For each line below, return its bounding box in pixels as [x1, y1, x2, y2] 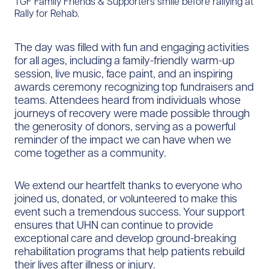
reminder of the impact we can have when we [14, 132, 231, 147]
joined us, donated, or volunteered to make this [14, 191, 237, 205]
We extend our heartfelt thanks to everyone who [14, 178, 242, 192]
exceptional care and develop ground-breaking [14, 231, 236, 245]
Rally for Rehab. [14, 7, 79, 19]
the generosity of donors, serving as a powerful [14, 119, 235, 133]
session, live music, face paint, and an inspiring [14, 66, 232, 80]
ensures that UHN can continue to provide [14, 217, 213, 232]
